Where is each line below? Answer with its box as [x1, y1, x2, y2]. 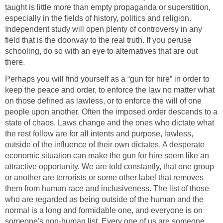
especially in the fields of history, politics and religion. [5, 14, 191, 23]
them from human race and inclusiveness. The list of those [5, 184, 209, 193]
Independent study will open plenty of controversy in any [5, 25, 202, 34]
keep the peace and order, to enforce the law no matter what [5, 86, 215, 95]
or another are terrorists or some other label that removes [5, 173, 204, 182]
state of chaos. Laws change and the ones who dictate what [5, 118, 214, 127]
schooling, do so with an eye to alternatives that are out [5, 47, 198, 56]
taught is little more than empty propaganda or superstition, [5, 3, 211, 12]
